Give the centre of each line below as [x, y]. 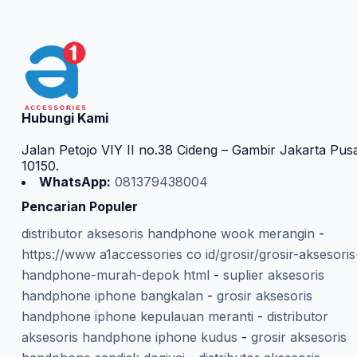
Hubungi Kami [65, 118]
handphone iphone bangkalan [112, 296]
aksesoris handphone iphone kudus [129, 337]
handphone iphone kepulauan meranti [137, 317]
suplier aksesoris [273, 275]
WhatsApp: [75, 181]
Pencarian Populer [79, 206]
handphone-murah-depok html [115, 275]
